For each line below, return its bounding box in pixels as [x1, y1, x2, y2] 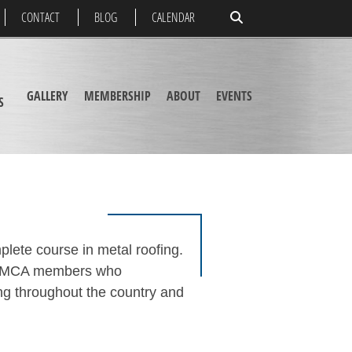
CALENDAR [152, 9, 195, 26]
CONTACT [21, 9, 60, 26]
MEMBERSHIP [83, 86, 151, 104]
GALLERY [26, 86, 68, 104]
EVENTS [215, 86, 252, 104]
